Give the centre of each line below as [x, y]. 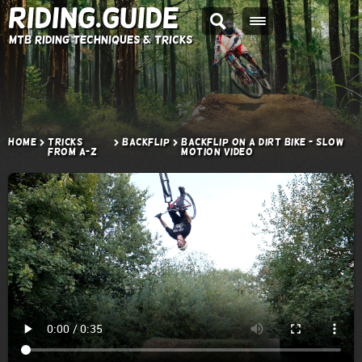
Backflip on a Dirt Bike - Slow [263, 143]
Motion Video [217, 152]
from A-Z [72, 152]
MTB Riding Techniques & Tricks [101, 40]
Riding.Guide [94, 18]
